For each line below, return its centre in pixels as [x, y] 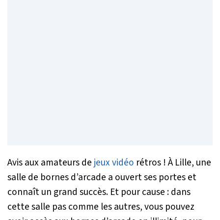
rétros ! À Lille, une [173, 162]
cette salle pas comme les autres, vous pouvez [101, 206]
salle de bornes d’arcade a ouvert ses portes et [102, 177]
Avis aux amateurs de [51, 162]
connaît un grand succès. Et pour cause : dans [99, 192]
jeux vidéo [114, 162]
